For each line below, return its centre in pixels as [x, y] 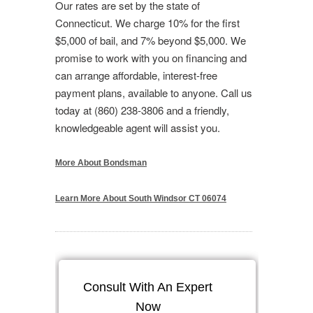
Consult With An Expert [148, 287]
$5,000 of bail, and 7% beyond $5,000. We [151, 40]
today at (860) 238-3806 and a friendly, [142, 110]
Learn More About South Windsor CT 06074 [141, 198]
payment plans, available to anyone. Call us [154, 92]
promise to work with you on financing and [151, 57]
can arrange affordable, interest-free [136, 75]
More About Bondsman [101, 162]
